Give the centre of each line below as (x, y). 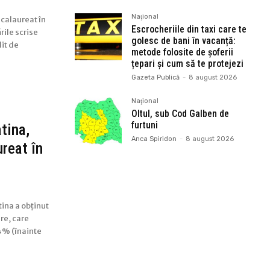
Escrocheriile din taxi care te (189, 29)
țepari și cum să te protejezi (187, 63)
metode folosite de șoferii (182, 52)
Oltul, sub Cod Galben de (180, 113)
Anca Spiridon (154, 139)
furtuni (145, 125)
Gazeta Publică (155, 77)
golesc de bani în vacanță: (184, 40)
